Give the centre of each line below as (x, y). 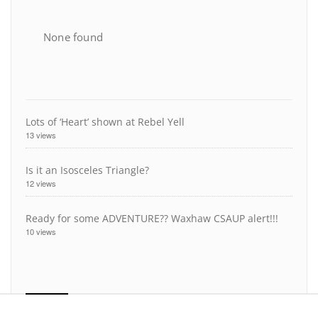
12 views (41, 183)
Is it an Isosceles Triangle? (87, 170)
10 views (41, 232)
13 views (41, 135)
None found (73, 37)
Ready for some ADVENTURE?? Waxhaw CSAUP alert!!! (152, 219)
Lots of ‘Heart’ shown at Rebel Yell (105, 122)
